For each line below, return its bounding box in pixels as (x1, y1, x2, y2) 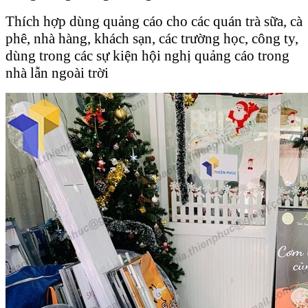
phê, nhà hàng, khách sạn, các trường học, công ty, (5, 30, 298, 47)
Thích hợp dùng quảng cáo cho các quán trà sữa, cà (5, 12, 302, 30)
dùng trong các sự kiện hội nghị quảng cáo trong (5, 47, 289, 64)
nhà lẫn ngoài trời (5, 64, 109, 81)
